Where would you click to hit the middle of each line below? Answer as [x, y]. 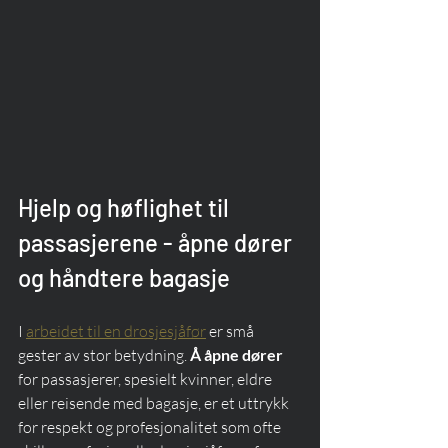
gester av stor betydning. [104, 355]
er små [231, 331]
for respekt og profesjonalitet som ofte [151, 427]
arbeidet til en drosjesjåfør [116, 331]
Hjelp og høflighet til [126, 208]
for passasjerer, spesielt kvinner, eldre [146, 379]
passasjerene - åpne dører [157, 243]
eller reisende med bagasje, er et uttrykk [155, 403]
